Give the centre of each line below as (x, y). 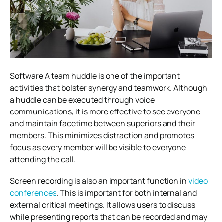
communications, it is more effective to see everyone (105, 111)
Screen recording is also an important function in (99, 181)
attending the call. (43, 159)
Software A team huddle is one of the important (95, 76)
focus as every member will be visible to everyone (98, 147)
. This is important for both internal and (127, 193)
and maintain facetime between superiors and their (103, 123)
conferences (33, 193)
